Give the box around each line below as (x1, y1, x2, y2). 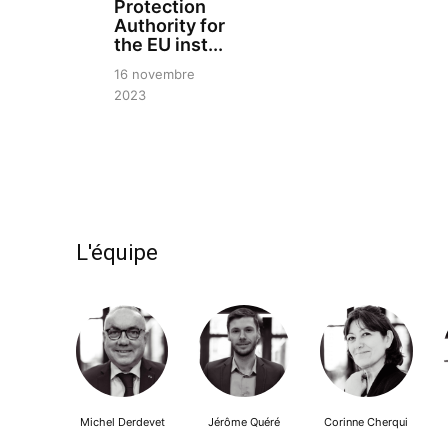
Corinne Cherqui (324, 415, 409, 430)
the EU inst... (114, 34, 223, 56)
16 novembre (114, 66, 195, 83)
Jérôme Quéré (208, 415, 281, 430)
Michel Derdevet (79, 415, 165, 430)
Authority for (114, 15, 225, 37)
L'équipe (76, 240, 158, 266)
